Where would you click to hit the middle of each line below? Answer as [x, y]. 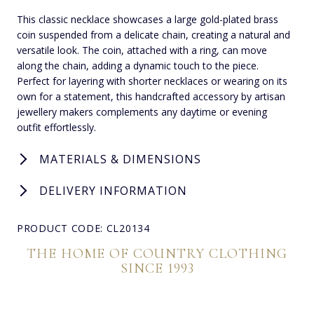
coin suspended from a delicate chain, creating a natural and [153, 34]
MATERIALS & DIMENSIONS [120, 159]
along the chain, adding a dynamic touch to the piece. [138, 65]
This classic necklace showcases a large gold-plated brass [148, 19]
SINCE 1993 [157, 268]
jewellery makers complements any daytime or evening [142, 111]
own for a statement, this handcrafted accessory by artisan [151, 96]
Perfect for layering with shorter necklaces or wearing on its [152, 81]
